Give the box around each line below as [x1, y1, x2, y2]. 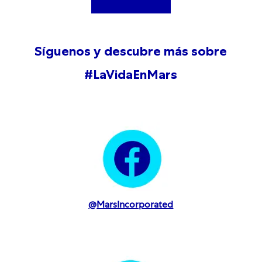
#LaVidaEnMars [84, 67, 178, 83]
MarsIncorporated [96, 201, 174, 211]
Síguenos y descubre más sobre [35, 43, 227, 60]
